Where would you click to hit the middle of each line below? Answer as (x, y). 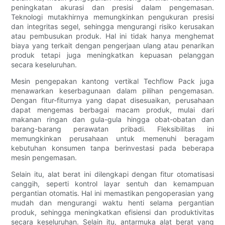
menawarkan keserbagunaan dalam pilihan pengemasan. (113, 91)
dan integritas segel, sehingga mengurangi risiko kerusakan (113, 27)
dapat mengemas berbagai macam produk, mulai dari (113, 110)
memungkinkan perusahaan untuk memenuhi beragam (113, 139)
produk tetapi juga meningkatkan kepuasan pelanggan (113, 55)
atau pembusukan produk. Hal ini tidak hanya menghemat (113, 36)
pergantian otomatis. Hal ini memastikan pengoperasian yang (113, 193)
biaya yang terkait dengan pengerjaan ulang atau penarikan (113, 46)
